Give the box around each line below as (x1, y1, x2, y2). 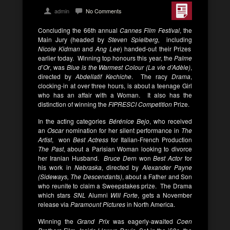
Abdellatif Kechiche (75, 72, 131, 81)
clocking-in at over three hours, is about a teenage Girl (38, 81, 192, 90)
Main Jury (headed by (38, 35, 105, 44)
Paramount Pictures (70, 200, 125, 208)
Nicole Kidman (38, 44, 80, 53)
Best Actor (153, 154, 183, 162)
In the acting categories (38, 117, 106, 125)
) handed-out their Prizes (120, 44, 191, 53)
